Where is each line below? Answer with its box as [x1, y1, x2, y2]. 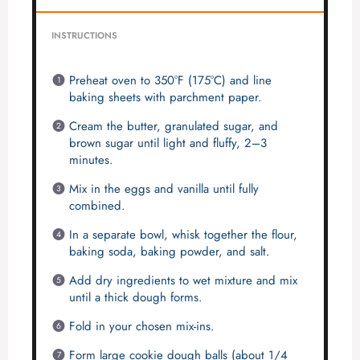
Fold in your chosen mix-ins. [69, 317, 215, 335]
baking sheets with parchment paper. [69, 88, 263, 106]
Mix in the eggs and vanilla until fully [69, 179, 260, 198]
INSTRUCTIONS [51, 29, 117, 43]
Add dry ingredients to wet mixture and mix [69, 271, 298, 289]
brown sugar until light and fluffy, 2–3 [69, 133, 268, 152]
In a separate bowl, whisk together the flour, [69, 225, 298, 243]
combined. [69, 196, 126, 215]
